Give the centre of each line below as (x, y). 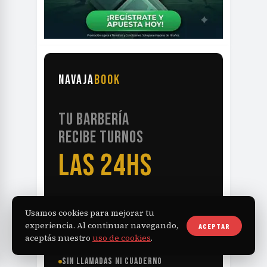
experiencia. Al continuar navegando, (102, 225)
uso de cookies (122, 238)
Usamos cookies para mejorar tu (90, 213)
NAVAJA (76, 80)
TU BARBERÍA (94, 119)
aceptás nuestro (59, 238)
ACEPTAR (214, 226)
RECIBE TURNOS (101, 137)
